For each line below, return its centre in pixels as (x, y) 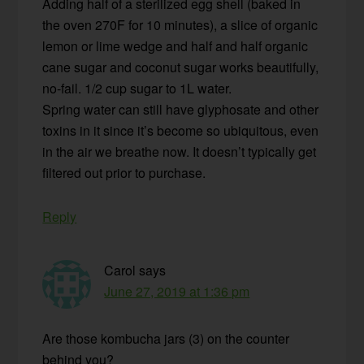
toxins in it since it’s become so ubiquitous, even (181, 131)
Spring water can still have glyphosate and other (181, 110)
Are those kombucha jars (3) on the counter (166, 339)
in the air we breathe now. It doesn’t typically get (180, 152)
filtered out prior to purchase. (124, 173)
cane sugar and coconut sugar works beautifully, (181, 67)
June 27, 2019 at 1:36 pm (177, 292)
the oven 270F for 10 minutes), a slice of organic (180, 25)
